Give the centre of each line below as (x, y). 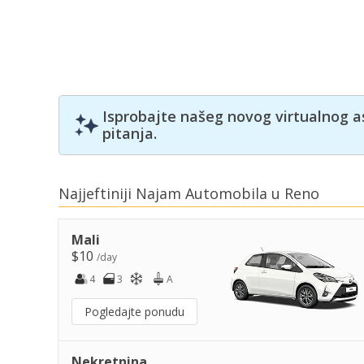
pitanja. (130, 134)
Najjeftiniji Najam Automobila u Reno (189, 193)
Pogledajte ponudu (134, 311)
